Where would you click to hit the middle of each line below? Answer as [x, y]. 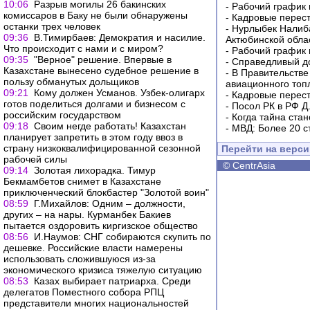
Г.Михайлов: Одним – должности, [110, 203]
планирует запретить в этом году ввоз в [93, 137]
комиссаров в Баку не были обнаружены [95, 15]
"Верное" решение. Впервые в [103, 60]
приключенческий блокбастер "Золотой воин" [106, 192]
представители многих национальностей [96, 303]
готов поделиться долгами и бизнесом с [94, 104]
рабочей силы [35, 159]
